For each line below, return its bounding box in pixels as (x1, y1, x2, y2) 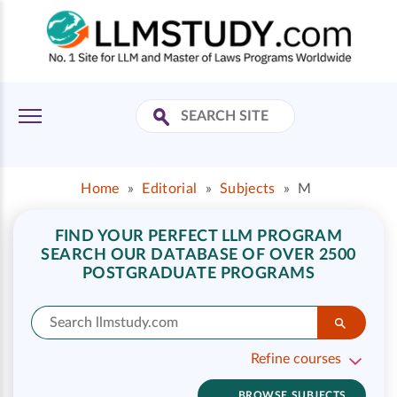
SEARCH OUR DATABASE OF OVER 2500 (41, 247, 356, 263)
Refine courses (251, 352, 341, 366)
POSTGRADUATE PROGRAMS (82, 266, 315, 282)
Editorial (142, 182, 198, 196)
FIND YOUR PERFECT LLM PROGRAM (54, 229, 343, 245)
